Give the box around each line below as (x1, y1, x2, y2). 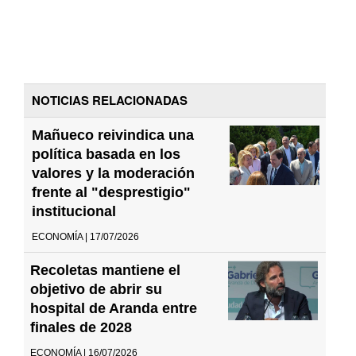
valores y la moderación (32, 164, 195, 181)
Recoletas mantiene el (30, 261, 180, 278)
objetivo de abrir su (30, 281, 162, 297)
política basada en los (32, 145, 180, 162)
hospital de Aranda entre (30, 300, 197, 316)
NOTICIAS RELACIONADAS (32, 91, 188, 109)
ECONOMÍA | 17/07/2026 (32, 230, 139, 242)
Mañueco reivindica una (32, 126, 194, 143)
